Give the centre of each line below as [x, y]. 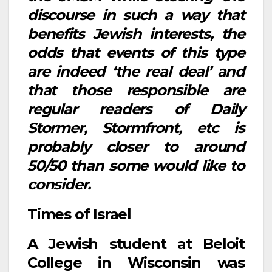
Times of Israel [79, 214]
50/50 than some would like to [136, 166]
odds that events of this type [136, 53]
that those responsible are [136, 90]
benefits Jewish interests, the [136, 34]
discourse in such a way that [136, 15]
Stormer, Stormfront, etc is [136, 128]
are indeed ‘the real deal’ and [136, 72]
